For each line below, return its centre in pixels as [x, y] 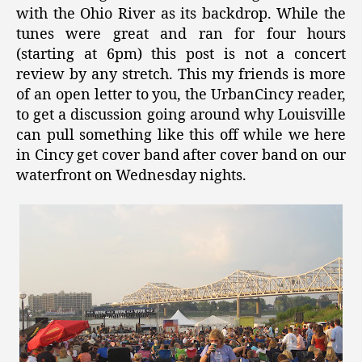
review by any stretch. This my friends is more [181, 75]
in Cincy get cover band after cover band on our [181, 156]
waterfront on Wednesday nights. [131, 176]
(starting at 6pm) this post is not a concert [181, 55]
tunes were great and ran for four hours [181, 35]
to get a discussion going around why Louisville [181, 116]
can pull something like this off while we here [181, 136]
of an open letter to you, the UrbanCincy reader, [181, 95]
